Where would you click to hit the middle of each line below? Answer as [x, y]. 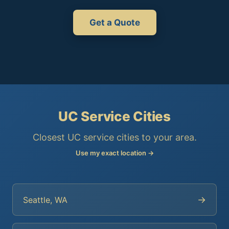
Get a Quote [114, 22]
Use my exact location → [114, 153]
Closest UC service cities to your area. [114, 137]
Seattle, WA [45, 200]
